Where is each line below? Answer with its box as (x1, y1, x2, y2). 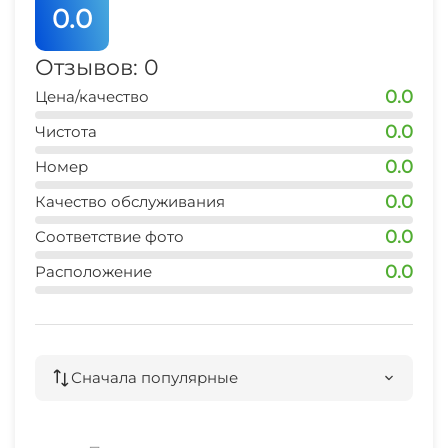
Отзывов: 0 (35, 53, 159, 81)
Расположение (35, 262, 152, 282)
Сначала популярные (71, 367, 238, 387)
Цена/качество (35, 87, 149, 107)
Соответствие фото (35, 227, 184, 247)
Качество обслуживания (35, 192, 225, 212)
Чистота (35, 122, 97, 142)
